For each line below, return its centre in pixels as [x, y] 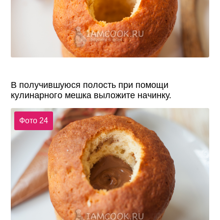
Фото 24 [33, 120]
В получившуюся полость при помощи [90, 85]
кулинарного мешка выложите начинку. [91, 96]
